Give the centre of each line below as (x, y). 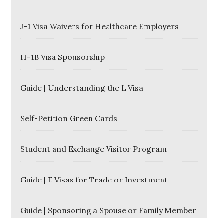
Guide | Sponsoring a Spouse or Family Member (109, 210)
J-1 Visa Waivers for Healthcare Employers (100, 26)
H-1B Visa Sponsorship (63, 57)
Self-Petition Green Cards (69, 118)
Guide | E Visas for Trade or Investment (94, 180)
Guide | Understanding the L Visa (82, 88)
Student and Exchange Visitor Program (94, 149)
